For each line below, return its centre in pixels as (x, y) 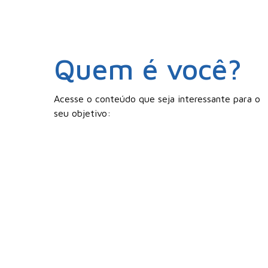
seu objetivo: (83, 113)
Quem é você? (148, 68)
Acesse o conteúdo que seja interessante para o (157, 98)
